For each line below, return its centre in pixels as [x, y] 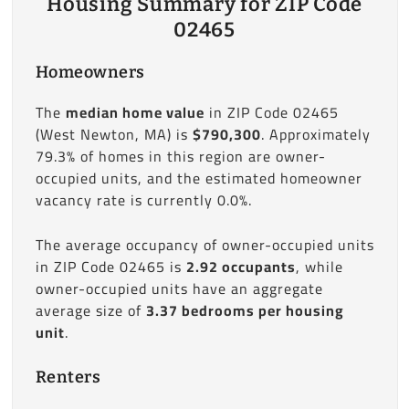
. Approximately [315, 134]
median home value [135, 112]
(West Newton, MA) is [114, 134]
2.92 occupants [241, 267]
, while [319, 267]
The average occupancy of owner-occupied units [204, 245]
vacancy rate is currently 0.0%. [143, 200]
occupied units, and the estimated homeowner [199, 178]
